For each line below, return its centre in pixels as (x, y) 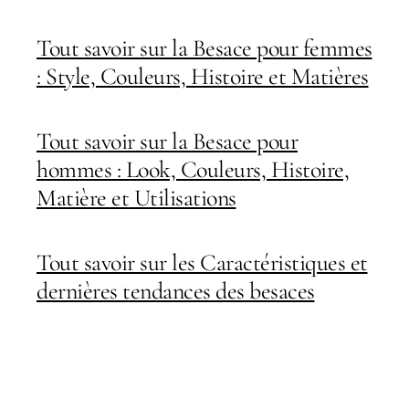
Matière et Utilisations (136, 198)
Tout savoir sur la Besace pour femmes (204, 48)
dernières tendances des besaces (176, 291)
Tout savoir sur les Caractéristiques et (202, 263)
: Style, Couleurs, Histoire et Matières (203, 77)
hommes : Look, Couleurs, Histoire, (193, 170)
